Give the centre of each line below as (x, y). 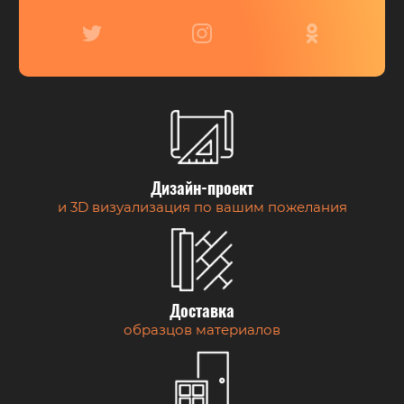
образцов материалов (202, 330)
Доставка (202, 313)
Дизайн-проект (202, 190)
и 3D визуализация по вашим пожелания (202, 207)
